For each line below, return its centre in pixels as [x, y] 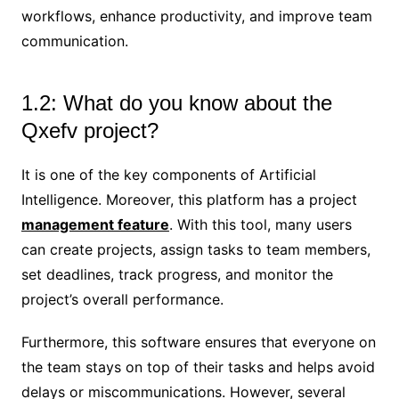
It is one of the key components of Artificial [168, 174]
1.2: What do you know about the [176, 102]
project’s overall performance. [122, 299]
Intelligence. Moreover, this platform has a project [189, 199]
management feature [95, 224]
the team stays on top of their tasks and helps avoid [198, 366]
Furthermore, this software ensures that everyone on [198, 342]
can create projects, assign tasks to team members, [195, 249]
